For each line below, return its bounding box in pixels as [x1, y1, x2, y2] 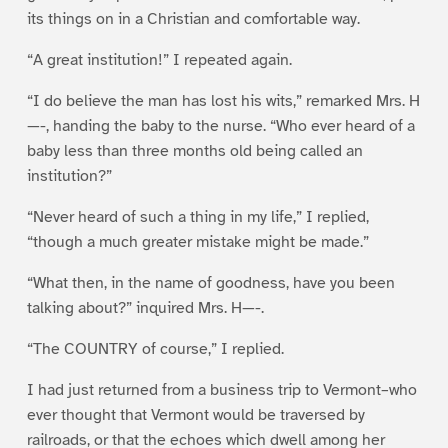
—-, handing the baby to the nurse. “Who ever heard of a [26, 115, 415, 136]
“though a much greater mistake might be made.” [26, 231, 369, 252]
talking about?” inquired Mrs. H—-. [26, 297, 264, 318]
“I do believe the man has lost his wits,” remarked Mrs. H [26, 90, 420, 111]
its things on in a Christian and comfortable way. [26, 8, 360, 29]
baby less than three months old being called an [26, 140, 363, 161]
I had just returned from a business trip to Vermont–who [26, 379, 417, 400]
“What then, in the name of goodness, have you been [26, 272, 395, 293]
